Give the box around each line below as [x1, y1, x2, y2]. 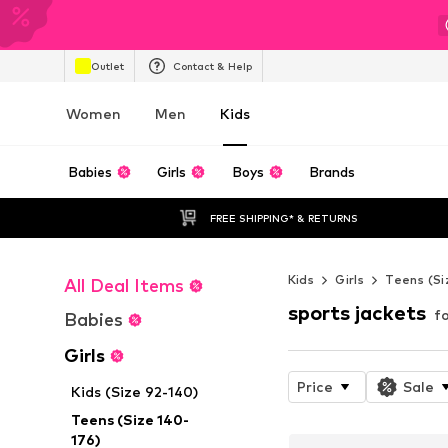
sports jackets [287, 300, 426, 325]
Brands [309, 164, 356, 180]
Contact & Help [173, 59, 252, 72]
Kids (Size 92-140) [71, 383, 199, 400]
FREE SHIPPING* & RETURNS [209, 211, 358, 224]
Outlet [91, 59, 124, 72]
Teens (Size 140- [71, 411, 190, 428]
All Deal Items [64, 275, 184, 296]
